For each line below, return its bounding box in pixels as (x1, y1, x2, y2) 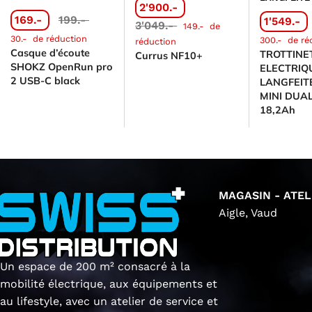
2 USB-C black (10, 74, 80, 87)
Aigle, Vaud (219, 205, 278, 219)
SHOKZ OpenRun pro (10, 60, 113, 73)
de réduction (30, 33, 87, 44)
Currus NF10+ (135, 49, 203, 62)
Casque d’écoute (10, 46, 90, 59)
